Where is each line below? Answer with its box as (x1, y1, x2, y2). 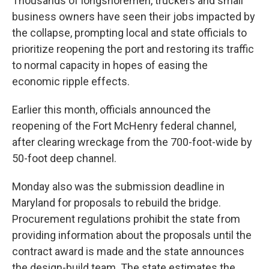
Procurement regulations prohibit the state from (12, 213, 240, 225)
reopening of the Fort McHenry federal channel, (12, 119, 236, 132)
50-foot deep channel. (12, 152, 116, 165)
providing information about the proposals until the (12, 229, 252, 241)
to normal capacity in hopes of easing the (12, 59, 208, 71)
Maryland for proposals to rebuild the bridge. (12, 196, 221, 209)
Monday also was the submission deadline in (12, 180, 225, 193)
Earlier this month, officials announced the (12, 103, 211, 116)
